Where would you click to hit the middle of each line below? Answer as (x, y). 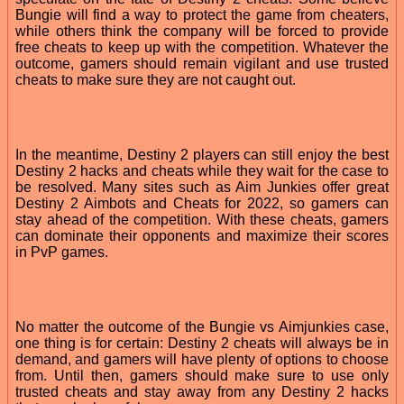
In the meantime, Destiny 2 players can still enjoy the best (202, 154)
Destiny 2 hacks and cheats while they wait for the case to (202, 170)
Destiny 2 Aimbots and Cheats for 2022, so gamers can (202, 203)
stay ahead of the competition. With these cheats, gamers (202, 219)
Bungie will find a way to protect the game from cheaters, (202, 14)
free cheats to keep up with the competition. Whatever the (202, 47)
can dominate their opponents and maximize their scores (202, 235)
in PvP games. (62, 252)
